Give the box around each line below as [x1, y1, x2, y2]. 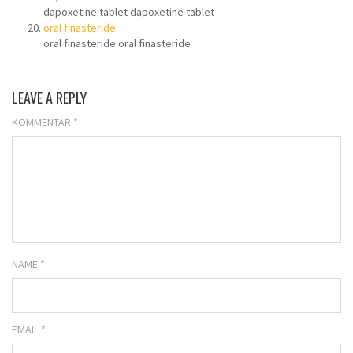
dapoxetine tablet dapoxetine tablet [43, 5, 214, 19]
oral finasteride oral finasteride [43, 36, 191, 50]
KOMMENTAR [12, 115, 73, 129]
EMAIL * [12, 322, 46, 336]
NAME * [12, 257, 45, 271]
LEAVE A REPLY [12, 87, 87, 108]
